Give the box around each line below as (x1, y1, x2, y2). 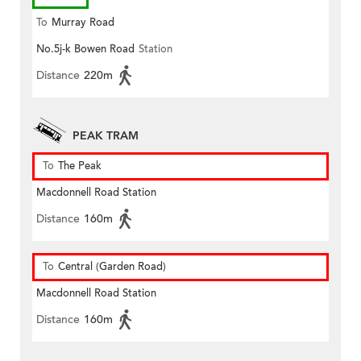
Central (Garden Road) (58, 259, 166, 275)
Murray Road (52, 15, 114, 31)
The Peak (58, 159, 102, 174)
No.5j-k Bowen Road (36, 42, 135, 57)
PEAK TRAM (73, 128, 139, 144)
